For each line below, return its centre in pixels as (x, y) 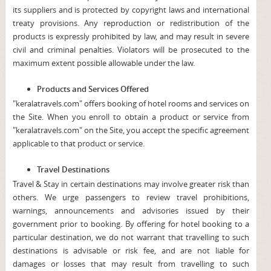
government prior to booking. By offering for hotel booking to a (131, 224)
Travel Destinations (73, 169)
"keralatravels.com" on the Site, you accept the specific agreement (131, 130)
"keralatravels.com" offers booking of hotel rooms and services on (131, 103)
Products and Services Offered (93, 89)
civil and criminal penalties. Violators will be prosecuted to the (131, 50)
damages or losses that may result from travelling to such (131, 264)
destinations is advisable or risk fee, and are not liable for (131, 250)
